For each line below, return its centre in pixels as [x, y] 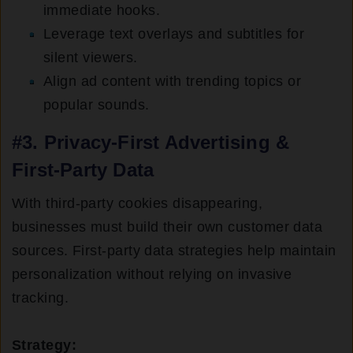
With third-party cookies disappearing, [137, 204]
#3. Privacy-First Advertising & [151, 143]
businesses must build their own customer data [167, 227]
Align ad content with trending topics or [173, 82]
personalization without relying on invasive [152, 275]
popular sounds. [97, 105]
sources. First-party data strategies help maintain [174, 251]
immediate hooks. [102, 11]
